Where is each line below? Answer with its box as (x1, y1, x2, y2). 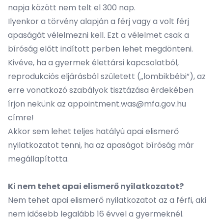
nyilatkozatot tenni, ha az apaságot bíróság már (8, 139, 194, 151)
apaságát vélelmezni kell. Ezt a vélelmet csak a (8, 29, 189, 41)
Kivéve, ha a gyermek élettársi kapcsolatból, (8, 57, 179, 68)
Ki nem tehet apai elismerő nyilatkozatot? (8, 181, 184, 192)
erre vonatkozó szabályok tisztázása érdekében (8, 84, 193, 96)
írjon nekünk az (8, 98, 68, 110)
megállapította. (8, 153, 69, 165)
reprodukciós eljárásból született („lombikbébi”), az (8, 71, 206, 82)
